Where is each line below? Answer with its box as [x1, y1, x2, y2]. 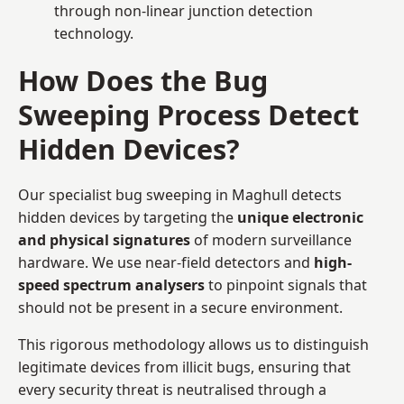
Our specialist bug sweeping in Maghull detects [18, 184, 342, 205]
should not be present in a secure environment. [18, 297, 343, 317]
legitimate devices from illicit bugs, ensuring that [18, 356, 351, 377]
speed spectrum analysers [18, 274, 205, 295]
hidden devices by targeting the [18, 207, 237, 227]
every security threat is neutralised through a [18, 379, 326, 399]
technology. [54, 23, 133, 43]
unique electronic [237, 207, 363, 227]
